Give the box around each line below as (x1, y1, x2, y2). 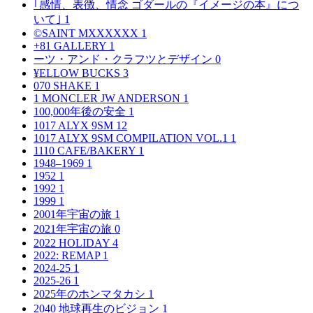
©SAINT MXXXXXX (34, 27, 141, 39)
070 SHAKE (34, 79, 94, 92)
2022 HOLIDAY (34, 236, 112, 249)
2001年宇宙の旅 (34, 208, 115, 220)
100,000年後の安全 (34, 105, 129, 117)
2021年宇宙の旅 (34, 222, 115, 235)
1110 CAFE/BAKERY (34, 144, 138, 156)
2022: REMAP (34, 249, 103, 261)
